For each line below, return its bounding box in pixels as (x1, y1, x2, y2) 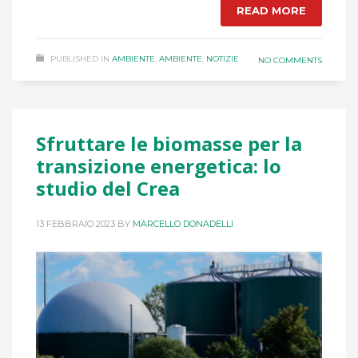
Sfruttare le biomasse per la (36, 130, 302, 157)
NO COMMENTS (258, 55, 322, 66)
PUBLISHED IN (50, 54, 109, 65)
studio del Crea (36, 175, 180, 202)
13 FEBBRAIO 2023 (36, 218, 115, 230)
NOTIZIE (206, 54, 239, 65)
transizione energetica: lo (36, 153, 281, 180)
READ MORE (237, 4, 306, 18)
